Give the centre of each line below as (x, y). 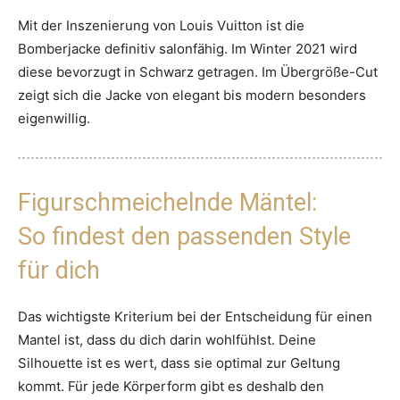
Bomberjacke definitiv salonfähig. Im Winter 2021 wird (187, 49)
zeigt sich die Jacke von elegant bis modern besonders (192, 96)
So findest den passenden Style (184, 237)
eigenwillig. (54, 119)
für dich (59, 271)
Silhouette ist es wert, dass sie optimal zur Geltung (179, 363)
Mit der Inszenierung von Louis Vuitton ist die (161, 26)
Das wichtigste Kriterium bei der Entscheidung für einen (195, 317)
